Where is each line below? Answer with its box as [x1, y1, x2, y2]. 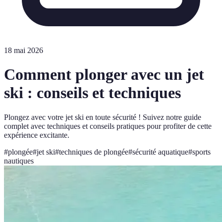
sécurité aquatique [132, 147, 188, 156]
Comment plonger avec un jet [4, 65, 204, 84]
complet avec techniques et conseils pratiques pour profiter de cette [4, 121, 212, 130]
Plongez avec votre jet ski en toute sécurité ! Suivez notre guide [4, 112, 201, 121]
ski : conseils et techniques [4, 84, 181, 102]
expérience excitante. [4, 130, 69, 139]
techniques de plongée [59, 147, 128, 156]
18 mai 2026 [4, 46, 43, 55]
